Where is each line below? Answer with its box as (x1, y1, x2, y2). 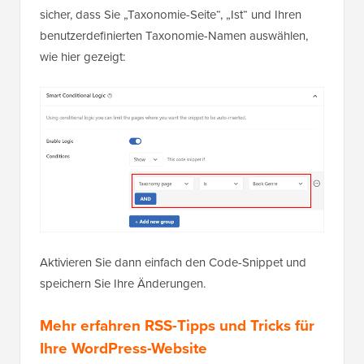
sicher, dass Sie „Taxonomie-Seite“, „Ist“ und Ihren (40, 5, 301, 24)
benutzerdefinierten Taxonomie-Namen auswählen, (40, 26, 308, 45)
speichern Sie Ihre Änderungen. (40, 275, 206, 293)
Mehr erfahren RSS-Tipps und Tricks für (40, 314, 314, 337)
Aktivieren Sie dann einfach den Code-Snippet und (40, 253, 306, 272)
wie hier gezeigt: (40, 47, 125, 66)
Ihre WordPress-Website (40, 336, 207, 360)
